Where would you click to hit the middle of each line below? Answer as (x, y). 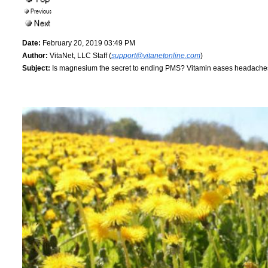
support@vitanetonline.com (156, 55)
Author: (35, 55)
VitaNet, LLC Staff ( (80, 55)
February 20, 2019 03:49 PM (88, 43)
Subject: (36, 68)
